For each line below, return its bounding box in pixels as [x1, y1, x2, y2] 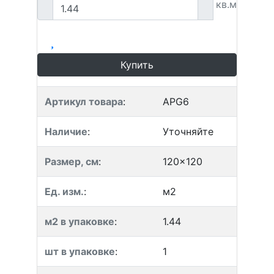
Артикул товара [45, 95, 123, 108]
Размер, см [45, 155, 98, 168]
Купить [120, 59, 154, 71]
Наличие [45, 125, 87, 138]
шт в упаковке [45, 245, 115, 257]
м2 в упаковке [45, 215, 114, 228]
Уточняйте [163, 125, 213, 138]
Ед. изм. [45, 185, 84, 198]
